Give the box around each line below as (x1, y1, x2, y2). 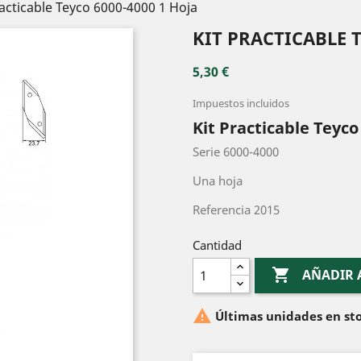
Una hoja (193, 172, 243, 189)
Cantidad (193, 237, 242, 253)
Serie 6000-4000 (193, 143, 279, 160)
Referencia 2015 (193, 201, 280, 218)
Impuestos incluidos (193, 96, 289, 110)
